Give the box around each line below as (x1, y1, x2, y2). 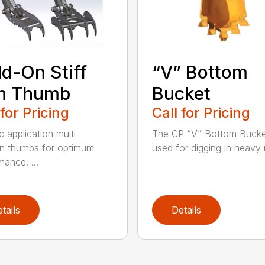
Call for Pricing (151, 104, 250, 121)
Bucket (151, 82, 211, 104)
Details (171, 203, 201, 216)
